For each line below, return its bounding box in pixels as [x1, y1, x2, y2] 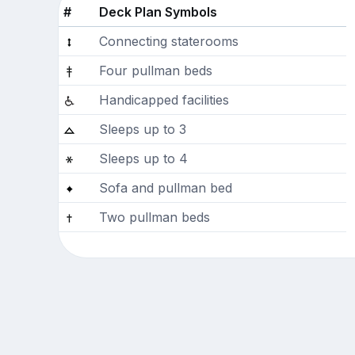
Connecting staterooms [98, 33, 239, 50]
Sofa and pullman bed [98, 180, 232, 197]
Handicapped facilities [98, 92, 229, 109]
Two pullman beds [98, 209, 210, 226]
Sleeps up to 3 [98, 121, 186, 138]
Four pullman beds [98, 63, 212, 79]
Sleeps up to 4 [98, 151, 188, 167]
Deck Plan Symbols [98, 4, 217, 21]
